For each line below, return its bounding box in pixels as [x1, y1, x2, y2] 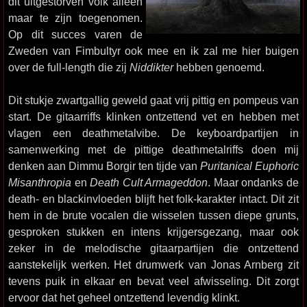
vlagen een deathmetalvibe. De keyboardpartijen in [8, 127, 299, 139]
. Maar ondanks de [208, 176, 299, 188]
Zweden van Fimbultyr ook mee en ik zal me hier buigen [8, 45, 299, 57]
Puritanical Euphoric [200, 160, 299, 172]
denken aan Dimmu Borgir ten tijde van [8, 160, 200, 172]
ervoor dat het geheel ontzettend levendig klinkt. [8, 291, 240, 304]
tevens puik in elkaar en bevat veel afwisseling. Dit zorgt [8, 275, 299, 287]
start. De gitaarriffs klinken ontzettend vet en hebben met [8, 110, 299, 123]
